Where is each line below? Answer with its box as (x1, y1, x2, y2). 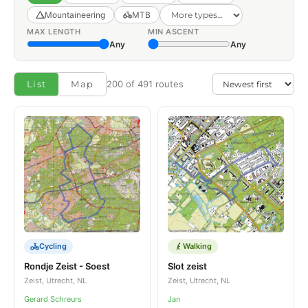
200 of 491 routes (107, 78, 184, 90)
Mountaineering (45, 9, 105, 20)
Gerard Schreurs (24, 294, 82, 304)
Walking (183, 241, 212, 251)
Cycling (39, 241, 67, 251)
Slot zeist (168, 260, 207, 272)
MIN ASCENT (148, 26, 199, 36)
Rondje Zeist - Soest (24, 260, 110, 272)
